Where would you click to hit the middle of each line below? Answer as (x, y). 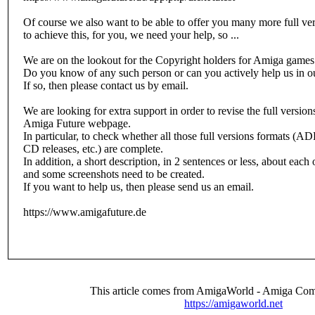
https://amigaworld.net (233, 303)
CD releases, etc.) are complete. (93, 149)
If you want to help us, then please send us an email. (139, 187)
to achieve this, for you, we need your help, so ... (131, 35)
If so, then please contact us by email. (106, 85)
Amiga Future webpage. (77, 123)
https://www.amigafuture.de (85, 212)
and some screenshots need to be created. (114, 174)
